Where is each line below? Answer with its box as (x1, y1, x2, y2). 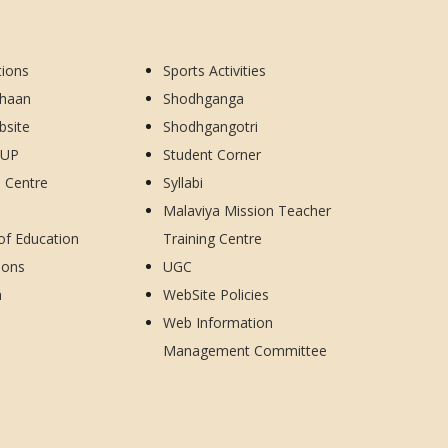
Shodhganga (163, 88, 245, 108)
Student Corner (163, 144, 262, 164)
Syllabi (163, 172, 204, 192)
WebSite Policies (163, 284, 270, 304)
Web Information (163, 312, 274, 332)
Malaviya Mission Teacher (163, 200, 332, 220)
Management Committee (163, 340, 328, 360)
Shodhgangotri (163, 116, 259, 136)
